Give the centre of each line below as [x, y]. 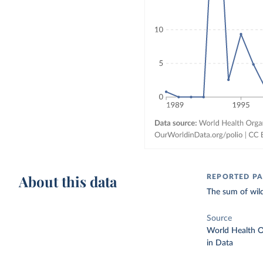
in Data [220, 243]
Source [220, 218]
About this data [68, 181]
